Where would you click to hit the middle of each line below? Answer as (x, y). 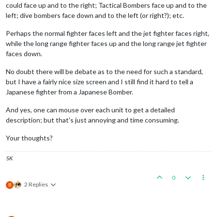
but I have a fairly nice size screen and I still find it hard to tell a (100, 81)
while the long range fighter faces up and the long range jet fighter (106, 43)
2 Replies (36, 184)
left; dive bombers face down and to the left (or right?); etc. (95, 15)
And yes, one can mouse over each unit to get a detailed (90, 109)
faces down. (24, 53)
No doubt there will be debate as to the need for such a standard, (104, 71)
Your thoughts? (29, 138)
